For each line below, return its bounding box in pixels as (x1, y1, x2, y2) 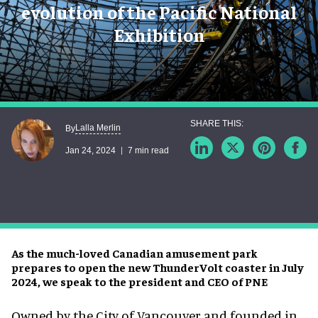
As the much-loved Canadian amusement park (11, 245, 258, 260)
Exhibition (113, 22, 205, 46)
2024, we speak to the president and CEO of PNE (11, 273, 268, 288)
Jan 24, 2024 (65, 146, 116, 156)
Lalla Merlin (75, 123, 121, 133)
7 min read (128, 146, 169, 156)
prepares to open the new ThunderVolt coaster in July (11, 259, 304, 274)
